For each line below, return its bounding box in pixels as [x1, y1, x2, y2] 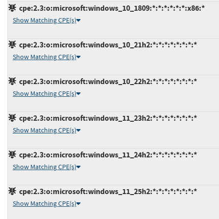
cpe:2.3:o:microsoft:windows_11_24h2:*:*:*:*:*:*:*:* [16, 149, 197, 160]
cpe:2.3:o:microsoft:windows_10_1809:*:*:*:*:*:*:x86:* [16, 2, 205, 13]
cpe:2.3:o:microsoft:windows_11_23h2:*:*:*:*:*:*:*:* [16, 112, 197, 123]
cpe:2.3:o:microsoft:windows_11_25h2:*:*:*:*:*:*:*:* [16, 186, 197, 197]
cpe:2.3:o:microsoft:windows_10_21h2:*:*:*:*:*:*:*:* [16, 39, 197, 50]
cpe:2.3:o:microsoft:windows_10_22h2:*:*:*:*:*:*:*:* [16, 76, 197, 87]
